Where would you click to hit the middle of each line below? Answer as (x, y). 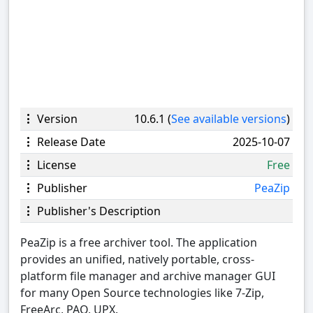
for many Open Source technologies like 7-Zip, (142, 292)
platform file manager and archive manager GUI (148, 276)
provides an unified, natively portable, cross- (137, 259)
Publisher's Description (97, 211)
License (55, 165)
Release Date (70, 141)
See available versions (229, 118)
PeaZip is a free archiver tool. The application (139, 242)
